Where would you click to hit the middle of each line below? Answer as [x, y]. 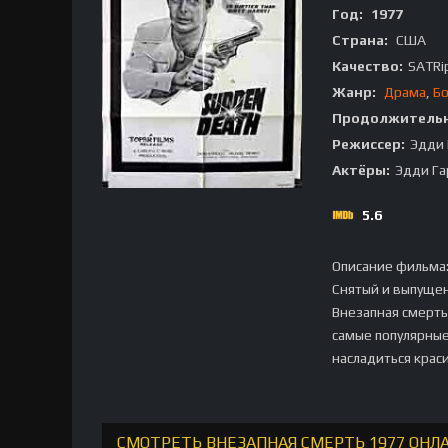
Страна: [360, 40]
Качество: [367, 66]
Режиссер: [368, 144]
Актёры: [361, 170]
